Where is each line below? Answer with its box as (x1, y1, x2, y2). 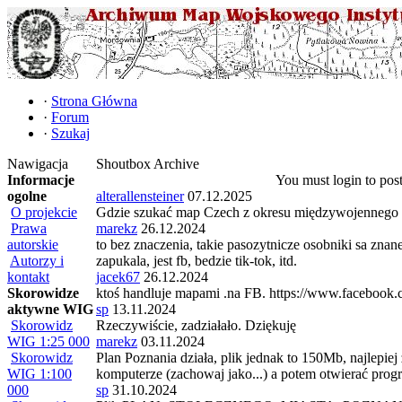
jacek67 (96, 269, 140, 284)
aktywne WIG (7, 301, 93, 317)
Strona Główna (51, 93, 137, 109)
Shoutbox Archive (96, 156, 199, 171)
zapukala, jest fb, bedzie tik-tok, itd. (96, 253, 297, 268)
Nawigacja (7, 156, 68, 171)
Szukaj (51, 126, 90, 141)
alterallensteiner (96, 188, 184, 204)
